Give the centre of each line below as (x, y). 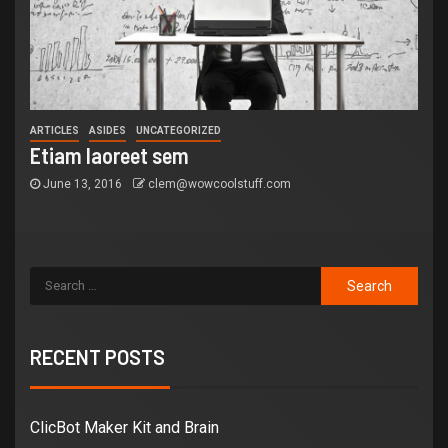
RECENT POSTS (97, 356)
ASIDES (107, 130)
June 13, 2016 (82, 183)
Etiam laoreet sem (109, 154)
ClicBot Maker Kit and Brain (124, 427)
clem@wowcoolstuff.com (219, 183)
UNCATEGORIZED (178, 130)
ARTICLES (54, 130)
